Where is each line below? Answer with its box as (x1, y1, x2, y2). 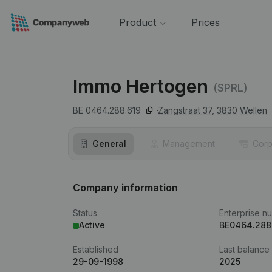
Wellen (240, 105, 267, 115)
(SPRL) (213, 81, 248, 94)
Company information (73, 182, 178, 194)
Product (118, 16, 156, 29)
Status (73, 208, 97, 218)
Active (79, 220, 105, 230)
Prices (191, 16, 220, 29)
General (92, 138, 126, 149)
